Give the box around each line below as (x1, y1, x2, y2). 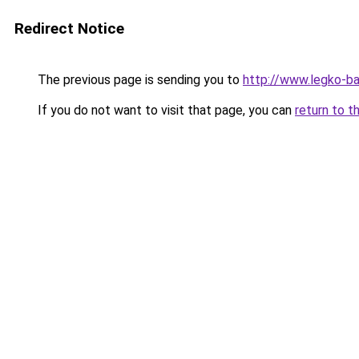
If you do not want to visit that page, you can (34, 103, 295, 118)
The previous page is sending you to (34, 72, 243, 87)
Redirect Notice (14, 19, 124, 38)
